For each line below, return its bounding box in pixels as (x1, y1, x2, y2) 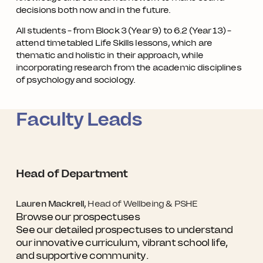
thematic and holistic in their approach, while (15, 49, 203, 60)
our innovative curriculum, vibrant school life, (15, 237, 228, 249)
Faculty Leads (15, 108, 142, 130)
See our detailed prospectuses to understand (15, 224, 233, 236)
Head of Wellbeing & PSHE (87, 198, 198, 210)
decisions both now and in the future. (15, 4, 171, 15)
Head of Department (15, 166, 127, 180)
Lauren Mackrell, (15, 198, 88, 210)
